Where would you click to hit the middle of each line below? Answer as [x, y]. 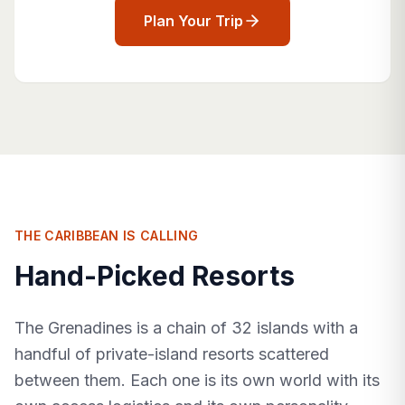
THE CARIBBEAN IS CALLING [107, 236]
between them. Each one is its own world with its [197, 381]
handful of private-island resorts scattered [172, 354]
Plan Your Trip [193, 21]
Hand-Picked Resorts [155, 276]
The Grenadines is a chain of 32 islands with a [186, 328]
